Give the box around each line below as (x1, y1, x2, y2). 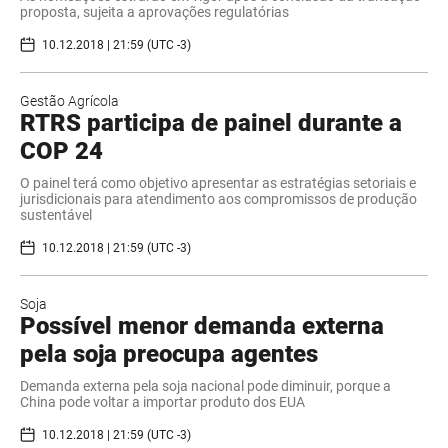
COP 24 (20, 137, 103, 166)
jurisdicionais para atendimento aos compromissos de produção (20, 191, 417, 208)
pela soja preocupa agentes (20, 340, 318, 369)
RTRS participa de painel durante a (20, 109, 402, 138)
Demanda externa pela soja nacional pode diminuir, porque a (20, 378, 391, 395)
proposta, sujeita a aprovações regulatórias (20, 4, 289, 21)
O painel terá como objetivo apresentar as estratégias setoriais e (20, 175, 416, 192)
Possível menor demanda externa (20, 312, 384, 341)
